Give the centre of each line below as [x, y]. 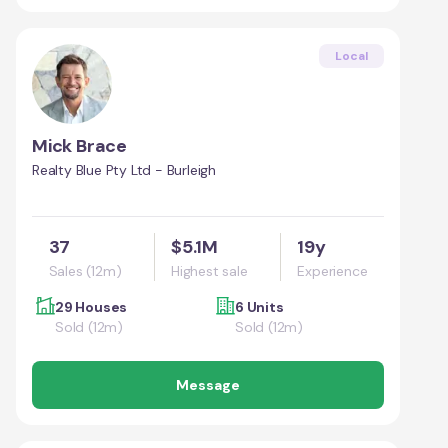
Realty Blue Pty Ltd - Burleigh [124, 169]
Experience [332, 270]
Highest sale [209, 270]
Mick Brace [79, 145]
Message [208, 384]
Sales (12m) [85, 270]
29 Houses [91, 306]
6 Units [259, 306]
